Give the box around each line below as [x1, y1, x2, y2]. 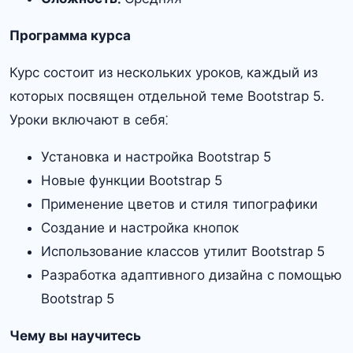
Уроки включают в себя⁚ [9, 111, 168, 128]
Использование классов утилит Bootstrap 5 [41, 243, 325, 259]
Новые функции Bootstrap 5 [41, 172, 222, 188]
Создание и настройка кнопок [41, 219, 239, 236]
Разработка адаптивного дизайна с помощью [41, 266, 342, 283]
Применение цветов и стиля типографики [41, 195, 318, 212]
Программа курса [9, 27, 131, 43]
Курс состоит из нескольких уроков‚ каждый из [9, 64, 318, 80]
